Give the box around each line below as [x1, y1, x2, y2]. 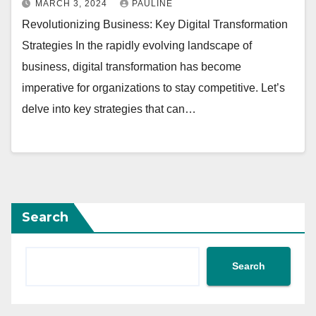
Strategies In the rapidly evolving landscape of [22, 39, 252, 52]
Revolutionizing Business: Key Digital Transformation [22, 18, 288, 31]
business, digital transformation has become [22, 61, 241, 73]
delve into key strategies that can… [22, 103, 196, 116]
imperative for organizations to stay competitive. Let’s [22, 82, 285, 95]
